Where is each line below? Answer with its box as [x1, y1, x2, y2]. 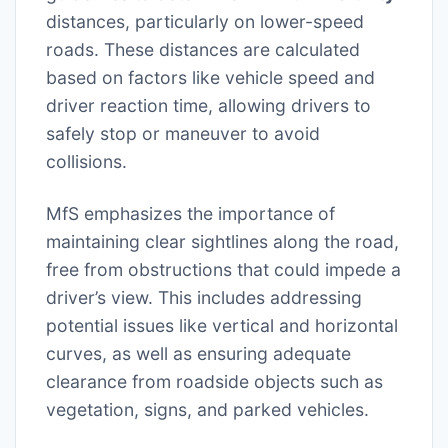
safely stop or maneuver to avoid [46, 123, 320, 145]
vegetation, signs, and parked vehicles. [46, 399, 369, 421]
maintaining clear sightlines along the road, [46, 231, 399, 253]
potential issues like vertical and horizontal [46, 315, 398, 337]
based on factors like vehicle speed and [46, 67, 375, 89]
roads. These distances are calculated [46, 39, 360, 61]
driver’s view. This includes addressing [46, 287, 362, 309]
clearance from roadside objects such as [46, 371, 383, 393]
